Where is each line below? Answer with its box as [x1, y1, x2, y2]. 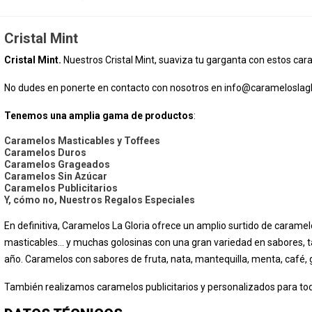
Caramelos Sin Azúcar [4, 170, 107, 182]
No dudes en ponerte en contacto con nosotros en [4, 81, 224, 93]
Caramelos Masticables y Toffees [4, 134, 160, 146]
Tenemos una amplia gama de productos [4, 109, 194, 121]
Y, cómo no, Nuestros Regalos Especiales [4, 194, 195, 205]
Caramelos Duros [4, 146, 86, 158]
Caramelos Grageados [4, 158, 110, 170]
